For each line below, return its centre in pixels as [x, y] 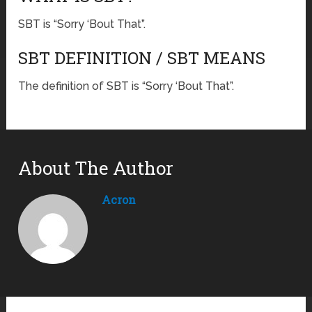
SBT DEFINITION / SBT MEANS [142, 58]
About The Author [96, 168]
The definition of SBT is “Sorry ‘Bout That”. [126, 86]
